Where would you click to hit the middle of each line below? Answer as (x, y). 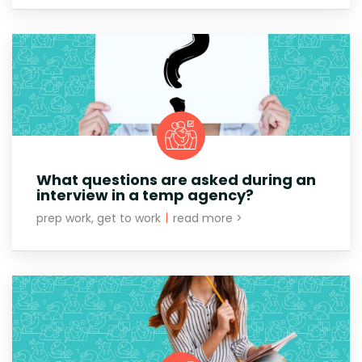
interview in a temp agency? (145, 195)
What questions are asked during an (176, 179)
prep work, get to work (100, 218)
